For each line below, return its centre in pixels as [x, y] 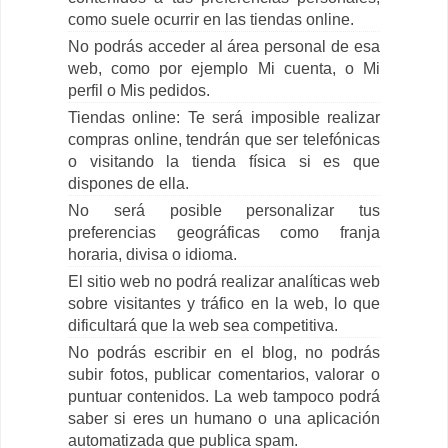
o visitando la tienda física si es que [224, 161]
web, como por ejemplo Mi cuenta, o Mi [224, 68]
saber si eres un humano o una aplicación [224, 418]
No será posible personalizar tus [224, 210]
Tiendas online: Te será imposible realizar [224, 117]
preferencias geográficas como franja [224, 232]
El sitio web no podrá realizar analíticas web [224, 281]
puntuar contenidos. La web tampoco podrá [224, 396]
